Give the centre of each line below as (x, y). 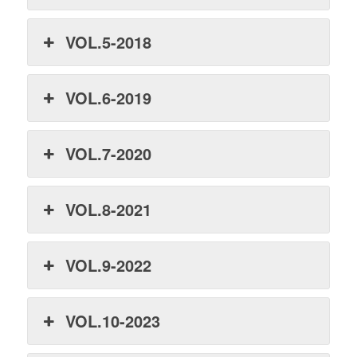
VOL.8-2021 (109, 209)
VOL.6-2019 (109, 97)
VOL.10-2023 (113, 320)
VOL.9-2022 (109, 265)
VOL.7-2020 (109, 153)
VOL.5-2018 (109, 41)
